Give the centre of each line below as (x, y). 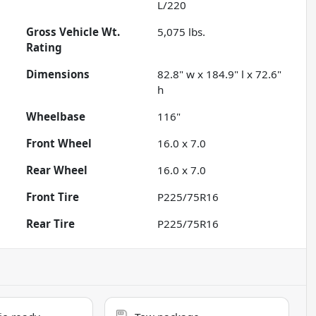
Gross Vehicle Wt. (73, 32)
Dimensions (58, 74)
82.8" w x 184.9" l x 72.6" (220, 74)
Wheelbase (56, 117)
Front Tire (53, 197)
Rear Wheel (57, 170)
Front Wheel (59, 144)
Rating (44, 48)
